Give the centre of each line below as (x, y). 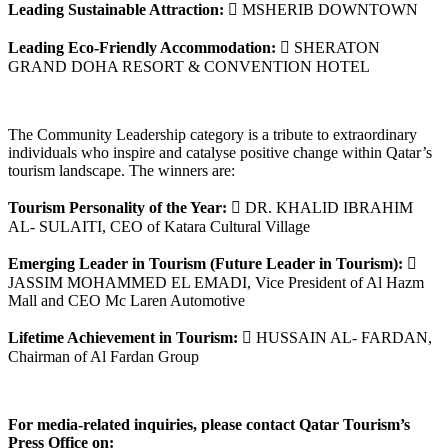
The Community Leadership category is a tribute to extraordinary (212, 134)
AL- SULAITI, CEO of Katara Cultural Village (159, 226)
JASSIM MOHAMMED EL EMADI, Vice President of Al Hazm (216, 282)
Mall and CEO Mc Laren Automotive (126, 300)
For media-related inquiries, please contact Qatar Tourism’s (209, 424)
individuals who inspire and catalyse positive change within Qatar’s (220, 152)
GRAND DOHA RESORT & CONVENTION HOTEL (189, 66)
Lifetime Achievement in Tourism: (123, 337)
